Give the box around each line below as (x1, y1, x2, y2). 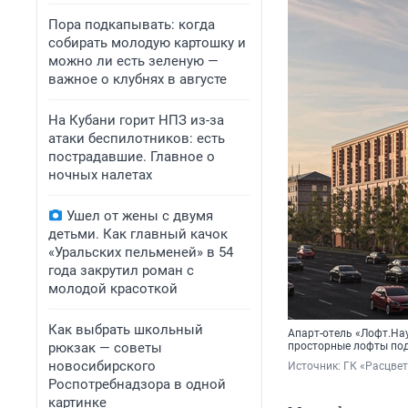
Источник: (288, 360, 343, 373)
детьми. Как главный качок (48, 226, 228, 242)
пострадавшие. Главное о (48, 148, 215, 165)
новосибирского (48, 358, 156, 374)
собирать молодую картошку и (48, 35, 246, 51)
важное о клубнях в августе (48, 71, 227, 87)
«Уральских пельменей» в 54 (48, 244, 233, 260)
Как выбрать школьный (48, 321, 203, 338)
